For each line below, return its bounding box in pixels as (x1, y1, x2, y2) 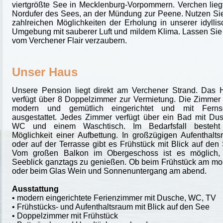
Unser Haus (12, 65, 78, 79)
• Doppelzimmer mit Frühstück (12, 211, 118, 220)
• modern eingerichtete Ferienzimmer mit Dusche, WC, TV (12, 193, 216, 202)
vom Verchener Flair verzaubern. (12, 36, 127, 45)
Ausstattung (12, 184, 59, 193)
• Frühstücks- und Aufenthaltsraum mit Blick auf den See (12, 202, 210, 211)
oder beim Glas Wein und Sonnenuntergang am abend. (12, 166, 207, 175)
